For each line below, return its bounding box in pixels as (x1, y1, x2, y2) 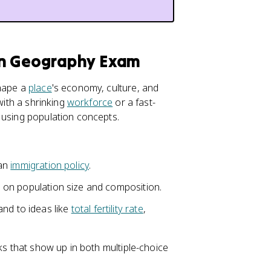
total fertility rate (71, 202, 143, 215)
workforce (67, 96, 113, 109)
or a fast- (113, 96, 155, 109)
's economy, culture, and (51, 81, 159, 94)
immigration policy (10, 158, 90, 172)
